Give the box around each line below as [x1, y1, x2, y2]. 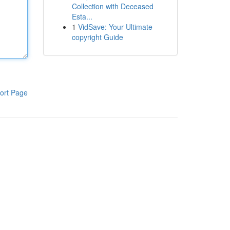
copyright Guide [71, 32, 123, 42]
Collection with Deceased [71, 1, 154, 11]
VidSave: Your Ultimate [78, 22, 152, 32]
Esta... [71, 11, 92, 22]
